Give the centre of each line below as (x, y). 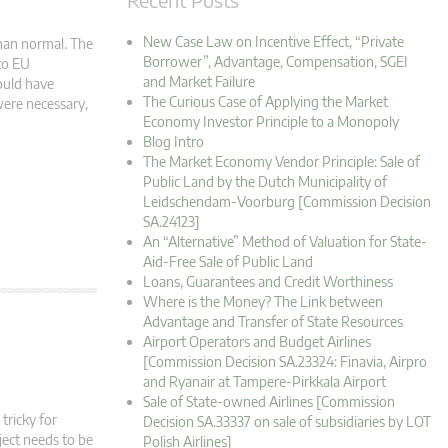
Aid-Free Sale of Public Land (228, 262)
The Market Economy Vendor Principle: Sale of (281, 162)
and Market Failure (199, 82)
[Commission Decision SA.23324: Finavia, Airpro (285, 362)
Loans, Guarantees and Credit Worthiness (268, 282)
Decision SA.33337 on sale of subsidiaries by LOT (287, 422)
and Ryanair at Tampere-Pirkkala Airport (264, 382)
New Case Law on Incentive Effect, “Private (273, 42)
